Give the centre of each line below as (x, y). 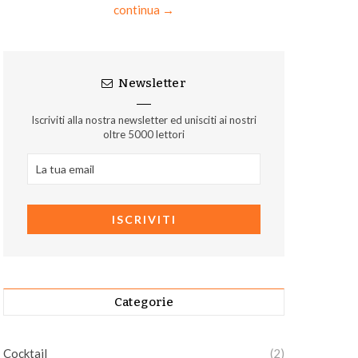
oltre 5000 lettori (144, 134)
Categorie (144, 302)
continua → (144, 10)
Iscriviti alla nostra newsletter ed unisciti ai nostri (144, 120)
